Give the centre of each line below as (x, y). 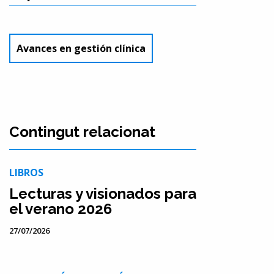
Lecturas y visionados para (102, 194)
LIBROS (26, 173)
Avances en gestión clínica (81, 49)
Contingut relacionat (82, 132)
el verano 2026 (60, 209)
